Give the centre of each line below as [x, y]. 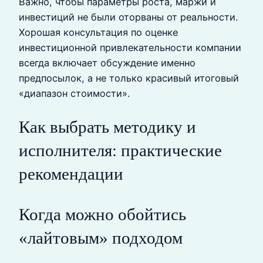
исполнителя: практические [120, 151]
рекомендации [71, 174]
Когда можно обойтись [102, 215]
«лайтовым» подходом [101, 238]
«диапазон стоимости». [74, 93]
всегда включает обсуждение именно [107, 63]
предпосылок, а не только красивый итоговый [129, 78]
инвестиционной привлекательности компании [130, 47]
